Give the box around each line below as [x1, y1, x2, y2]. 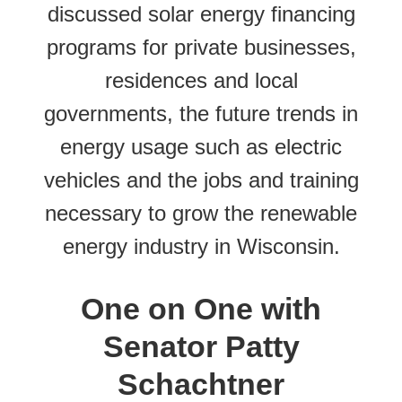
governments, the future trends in [44, 100, 358, 126]
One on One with [81, 291, 321, 326]
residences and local [104, 67, 298, 92]
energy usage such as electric [60, 134, 342, 159]
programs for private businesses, [46, 34, 356, 59]
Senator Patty [102, 328, 300, 363]
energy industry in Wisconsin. [62, 233, 340, 258]
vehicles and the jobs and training [43, 167, 359, 192]
